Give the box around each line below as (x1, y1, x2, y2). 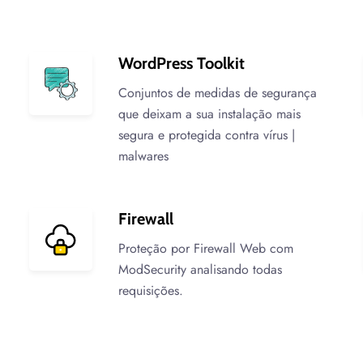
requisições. (118, 281, 184, 300)
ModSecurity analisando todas (118, 260, 283, 279)
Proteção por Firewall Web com (118, 239, 294, 258)
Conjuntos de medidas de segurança (118, 83, 318, 102)
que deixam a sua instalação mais (118, 105, 301, 123)
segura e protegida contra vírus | (118, 126, 296, 144)
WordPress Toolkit (118, 53, 246, 73)
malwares (118, 147, 169, 165)
